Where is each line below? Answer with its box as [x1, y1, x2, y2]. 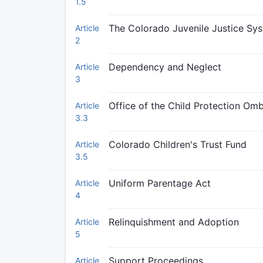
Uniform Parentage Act [109, 177, 211, 189]
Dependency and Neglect [109, 61, 221, 73]
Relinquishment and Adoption [109, 216, 239, 228]
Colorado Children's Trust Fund [109, 139, 247, 150]
